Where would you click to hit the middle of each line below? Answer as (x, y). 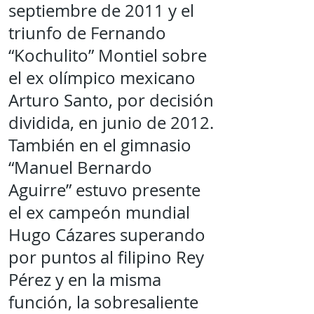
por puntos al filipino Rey (106, 257)
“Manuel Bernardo (80, 168)
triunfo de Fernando (87, 33)
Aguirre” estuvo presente (104, 190)
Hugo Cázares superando (107, 235)
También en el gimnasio (100, 145)
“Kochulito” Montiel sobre (108, 55)
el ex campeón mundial (99, 212)
